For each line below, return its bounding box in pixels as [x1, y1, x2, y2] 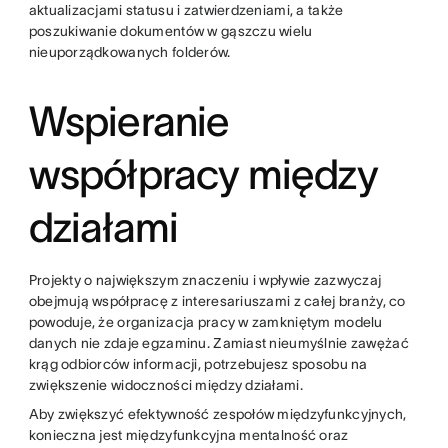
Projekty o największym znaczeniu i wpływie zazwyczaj [28, 272, 382, 288]
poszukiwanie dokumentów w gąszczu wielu [28, 23, 313, 39]
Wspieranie [28, 98, 230, 144]
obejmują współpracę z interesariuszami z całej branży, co [28, 293, 406, 309]
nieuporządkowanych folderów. [28, 44, 234, 60]
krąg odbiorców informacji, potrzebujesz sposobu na [28, 356, 368, 372]
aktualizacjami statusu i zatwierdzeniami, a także [28, 2, 344, 18]
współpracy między [28, 151, 379, 197]
